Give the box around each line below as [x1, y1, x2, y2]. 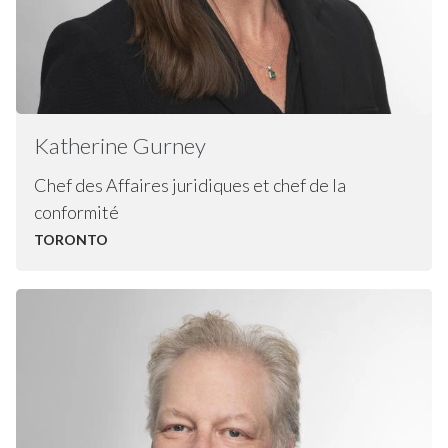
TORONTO [33, 230, 108, 248]
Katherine [33, 131, 132, 159]
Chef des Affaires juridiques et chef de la [33, 173, 346, 196]
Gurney [131, 131, 206, 159]
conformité [33, 200, 119, 223]
